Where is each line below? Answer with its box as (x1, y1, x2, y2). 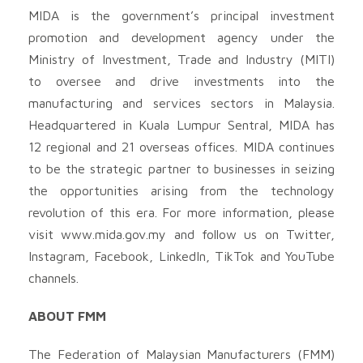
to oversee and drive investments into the (28, 73, 335, 88)
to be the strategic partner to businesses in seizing (28, 160, 335, 176)
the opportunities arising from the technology (28, 182, 335, 198)
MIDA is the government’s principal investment (28, 7, 335, 23)
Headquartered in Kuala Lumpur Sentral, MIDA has (28, 117, 335, 132)
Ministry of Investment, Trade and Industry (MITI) (28, 51, 335, 66)
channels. (28, 270, 79, 285)
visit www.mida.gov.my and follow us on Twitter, (28, 226, 335, 241)
